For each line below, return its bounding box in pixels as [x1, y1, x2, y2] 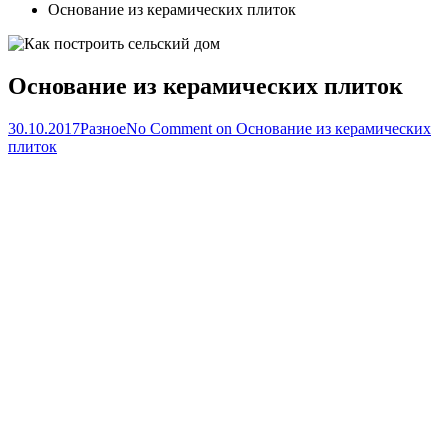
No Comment [126, 119, 212, 137]
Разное [80, 119, 126, 137]
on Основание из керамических [212, 119, 431, 137]
